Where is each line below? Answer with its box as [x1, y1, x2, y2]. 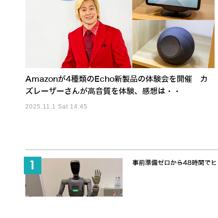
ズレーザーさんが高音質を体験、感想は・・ [25, 87, 181, 96]
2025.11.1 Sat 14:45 [25, 103, 88, 110]
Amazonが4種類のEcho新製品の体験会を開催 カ [25, 75, 208, 84]
